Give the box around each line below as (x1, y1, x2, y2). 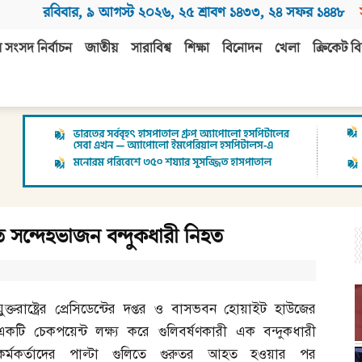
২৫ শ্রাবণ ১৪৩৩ (179, 2, 260, 23)
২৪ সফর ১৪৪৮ (268, 2, 344, 23)
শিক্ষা (184, 39, 209, 59)
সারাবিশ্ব (131, 39, 171, 59)
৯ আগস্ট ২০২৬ (86, 2, 170, 23)
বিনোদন (222, 39, 262, 59)
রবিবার (43, 2, 78, 23)
